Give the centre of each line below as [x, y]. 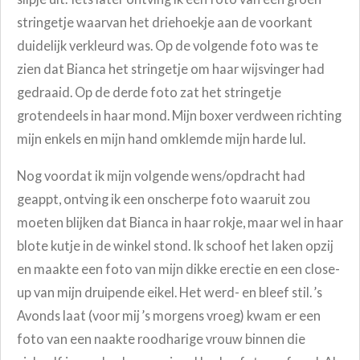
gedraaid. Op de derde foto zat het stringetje [149, 92]
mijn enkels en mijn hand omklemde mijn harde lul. [161, 139]
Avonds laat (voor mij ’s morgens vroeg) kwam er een [169, 315]
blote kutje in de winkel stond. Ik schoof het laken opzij [175, 245]
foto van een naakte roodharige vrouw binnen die [161, 338]
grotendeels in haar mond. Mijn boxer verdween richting [179, 116]
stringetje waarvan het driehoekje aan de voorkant [165, 22]
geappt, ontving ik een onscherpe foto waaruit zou [164, 198]
